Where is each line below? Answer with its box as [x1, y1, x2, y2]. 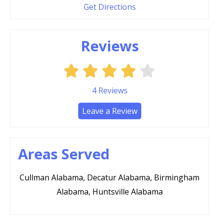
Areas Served [18, 144, 109, 164]
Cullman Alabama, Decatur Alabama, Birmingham [20, 172, 199, 183]
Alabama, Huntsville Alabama [56, 186, 163, 197]
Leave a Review [82, 106, 137, 117]
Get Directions [83, 1, 136, 13]
